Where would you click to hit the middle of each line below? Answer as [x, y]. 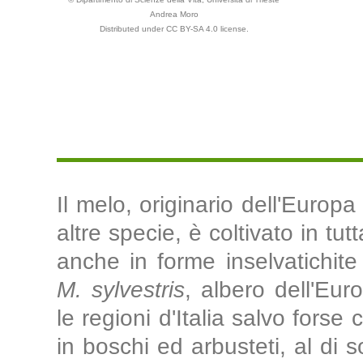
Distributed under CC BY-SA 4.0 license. [174, 29]
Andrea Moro [174, 14]
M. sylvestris [121, 290]
